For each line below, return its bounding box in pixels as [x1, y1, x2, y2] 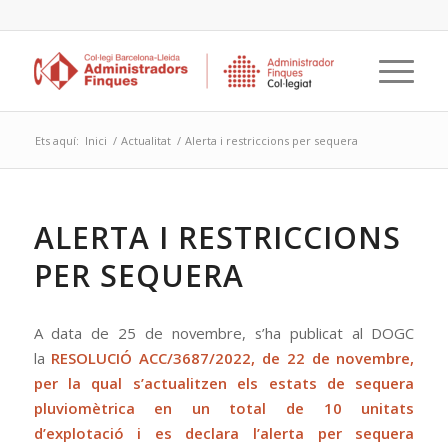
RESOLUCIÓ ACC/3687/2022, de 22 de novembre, [51, 348, 415, 368]
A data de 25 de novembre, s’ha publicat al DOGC [33, 323, 415, 343]
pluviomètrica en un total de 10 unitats [33, 398, 415, 418]
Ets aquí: [34, 133, 79, 148]
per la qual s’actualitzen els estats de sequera [33, 373, 415, 393]
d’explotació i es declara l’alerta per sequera [33, 423, 415, 443]
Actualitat [120, 133, 171, 148]
